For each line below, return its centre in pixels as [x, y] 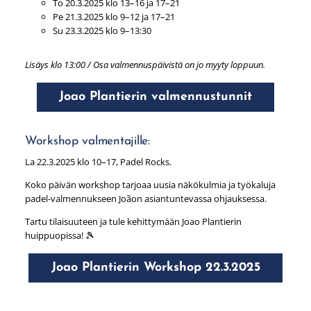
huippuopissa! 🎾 [59, 235]
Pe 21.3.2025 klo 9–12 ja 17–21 [114, 17]
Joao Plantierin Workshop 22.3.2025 [155, 268]
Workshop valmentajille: [87, 142]
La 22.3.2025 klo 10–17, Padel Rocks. [98, 162]
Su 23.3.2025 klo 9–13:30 [102, 31]
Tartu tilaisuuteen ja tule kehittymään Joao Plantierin [133, 221]
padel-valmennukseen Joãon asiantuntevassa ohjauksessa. [145, 199]
